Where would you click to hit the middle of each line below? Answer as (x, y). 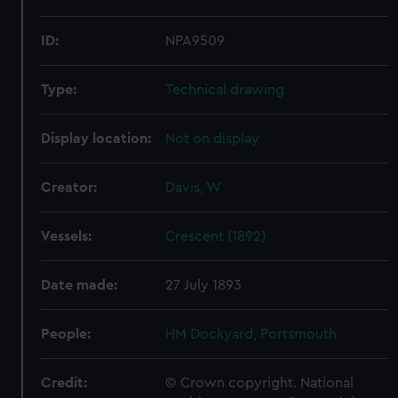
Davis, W (194, 187)
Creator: (69, 187)
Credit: (64, 383)
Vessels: (67, 236)
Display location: (96, 139)
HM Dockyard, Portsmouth (251, 334)
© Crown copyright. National (260, 383)
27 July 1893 (204, 285)
